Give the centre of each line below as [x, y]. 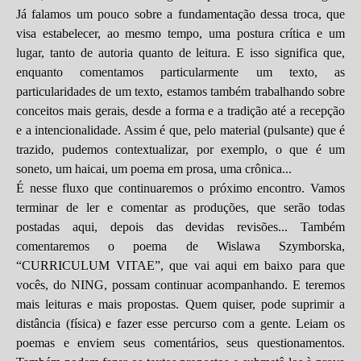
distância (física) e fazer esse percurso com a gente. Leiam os [180, 324]
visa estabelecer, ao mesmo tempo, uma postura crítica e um [180, 33]
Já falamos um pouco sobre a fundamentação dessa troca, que [180, 14]
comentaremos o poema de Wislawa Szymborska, [180, 246]
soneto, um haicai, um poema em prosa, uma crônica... [154, 169]
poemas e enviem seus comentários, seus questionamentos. [180, 343]
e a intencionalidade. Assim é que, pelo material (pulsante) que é [180, 130]
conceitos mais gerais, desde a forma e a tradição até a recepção [180, 111]
